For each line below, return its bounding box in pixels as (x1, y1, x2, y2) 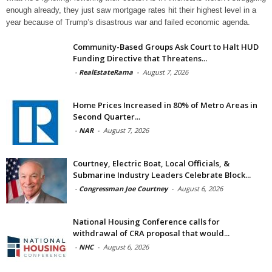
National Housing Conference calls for (73, 216, 220, 227)
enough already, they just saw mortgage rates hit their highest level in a (6, 5, 256, 15)
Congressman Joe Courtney (79, 183, 168, 193)
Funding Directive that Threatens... (73, 52, 207, 64)
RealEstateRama (79, 67, 133, 76)
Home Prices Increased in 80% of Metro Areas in (73, 99, 257, 110)
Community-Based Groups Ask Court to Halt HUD (73, 41, 259, 52)
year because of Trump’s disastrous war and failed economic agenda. (6, 17, 250, 27)
